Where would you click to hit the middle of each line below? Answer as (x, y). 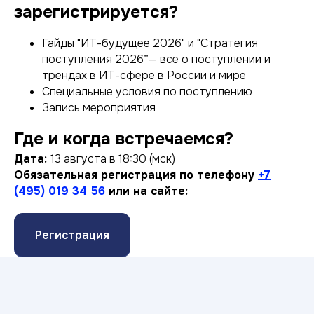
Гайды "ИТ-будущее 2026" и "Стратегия (150, 43)
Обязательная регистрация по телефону (136, 175)
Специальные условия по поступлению (147, 91)
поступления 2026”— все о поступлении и (156, 59)
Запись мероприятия (99, 108)
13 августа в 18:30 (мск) (113, 159)
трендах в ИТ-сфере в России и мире (144, 75)
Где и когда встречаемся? (124, 139)
